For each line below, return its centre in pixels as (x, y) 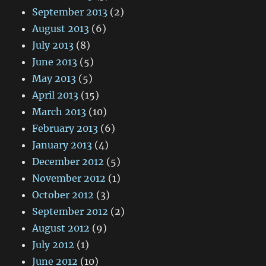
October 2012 (63, 194)
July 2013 (53, 45)
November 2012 (69, 178)
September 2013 (70, 12)
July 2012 (53, 244)
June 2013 (55, 61)
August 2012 (61, 228)
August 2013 (61, 28)
